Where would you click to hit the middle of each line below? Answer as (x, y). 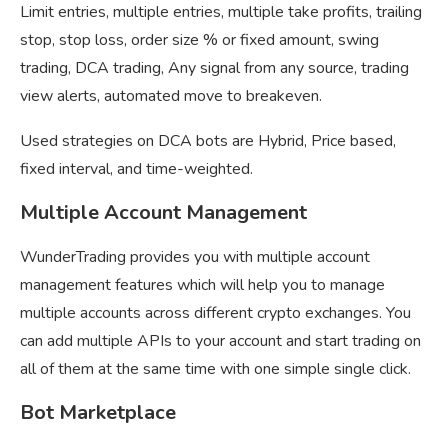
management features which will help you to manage (202, 285)
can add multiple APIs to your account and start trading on (220, 341)
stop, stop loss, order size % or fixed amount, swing (199, 40)
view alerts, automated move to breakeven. (171, 96)
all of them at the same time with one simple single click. (215, 369)
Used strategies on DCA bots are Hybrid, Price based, (208, 141)
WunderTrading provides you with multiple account (195, 257)
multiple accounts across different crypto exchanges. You (215, 313)
